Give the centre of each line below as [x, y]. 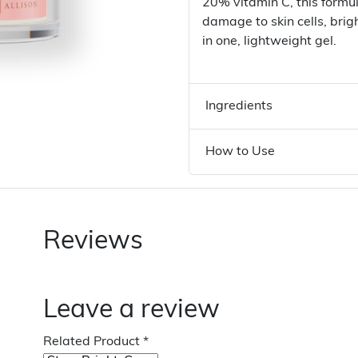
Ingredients [239, 106]
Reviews [93, 242]
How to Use [240, 152]
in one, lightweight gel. [269, 42]
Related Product [93, 342]
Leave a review [131, 311]
